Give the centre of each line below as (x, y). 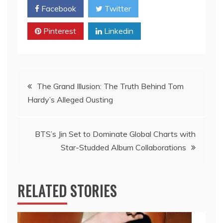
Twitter (117, 8)
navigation (50, 109)
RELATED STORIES (67, 191)
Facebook (58, 8)
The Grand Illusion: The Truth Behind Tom (110, 86)
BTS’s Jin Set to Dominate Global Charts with (115, 134)
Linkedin (118, 31)
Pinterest (59, 31)
